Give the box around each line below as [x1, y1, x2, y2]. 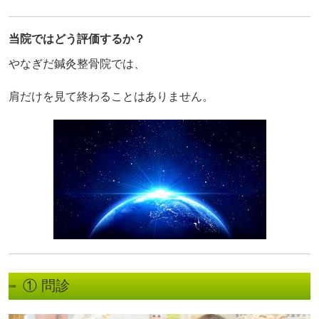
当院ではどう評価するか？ [9, 33, 145, 46]
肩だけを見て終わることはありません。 [9, 90, 214, 103]
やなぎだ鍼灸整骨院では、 [9, 58, 145, 70]
